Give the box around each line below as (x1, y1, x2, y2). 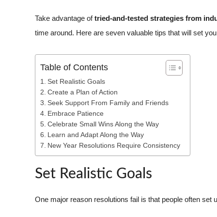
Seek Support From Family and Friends (47, 99, 169, 107)
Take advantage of (35, 14, 94, 23)
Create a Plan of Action (47, 88, 118, 96)
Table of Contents (40, 62, 108, 72)
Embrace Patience (47, 109, 104, 117)
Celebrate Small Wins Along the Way (47, 120, 159, 128)
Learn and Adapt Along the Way (47, 131, 144, 139)
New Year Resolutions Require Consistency (47, 141, 180, 149)
